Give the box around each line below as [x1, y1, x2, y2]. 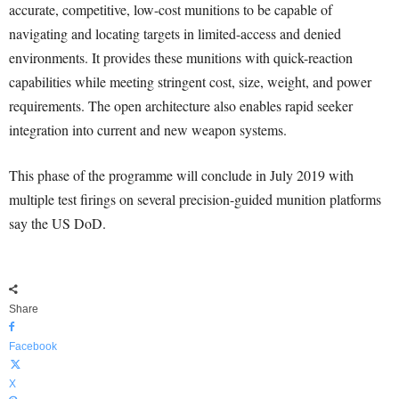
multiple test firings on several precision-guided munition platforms [9, 190, 381, 208]
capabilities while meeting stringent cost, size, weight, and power [9, 72, 371, 91]
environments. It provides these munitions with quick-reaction [9, 48, 353, 67]
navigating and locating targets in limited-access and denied [9, 24, 341, 43]
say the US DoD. [9, 214, 106, 232]
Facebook [9, 340, 57, 353]
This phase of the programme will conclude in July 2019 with [9, 166, 354, 184]
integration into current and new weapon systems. [9, 120, 287, 139]
